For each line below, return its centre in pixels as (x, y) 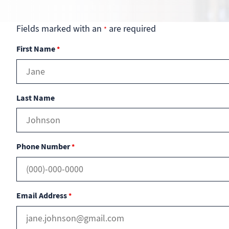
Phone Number (44, 146)
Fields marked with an (60, 29)
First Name (37, 49)
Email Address (42, 196)
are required (131, 29)
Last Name (36, 98)
